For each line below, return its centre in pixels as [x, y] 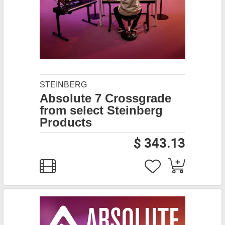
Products [66, 122]
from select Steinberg [101, 110]
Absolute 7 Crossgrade [105, 98]
